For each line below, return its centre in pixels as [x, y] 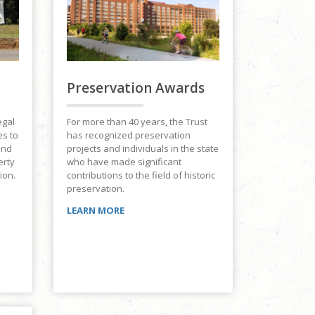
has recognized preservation [129, 135]
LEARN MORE [96, 210]
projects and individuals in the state [143, 148]
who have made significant [124, 161]
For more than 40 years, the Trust [137, 121]
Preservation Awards [136, 88]
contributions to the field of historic [141, 175]
